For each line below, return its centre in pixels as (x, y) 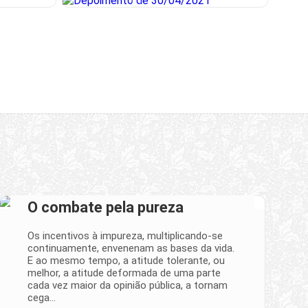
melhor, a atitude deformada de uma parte (124, 273)
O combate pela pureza (106, 207)
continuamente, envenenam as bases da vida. (131, 248)
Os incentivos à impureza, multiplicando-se (125, 235)
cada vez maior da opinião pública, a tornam (128, 285)
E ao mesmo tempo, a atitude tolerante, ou (126, 260)
